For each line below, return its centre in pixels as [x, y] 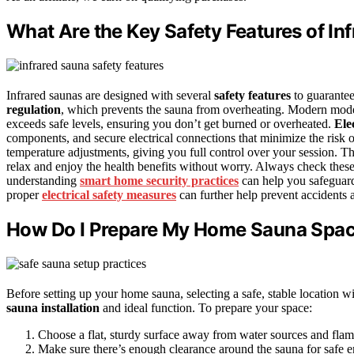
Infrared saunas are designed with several [110, 95]
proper [24, 194]
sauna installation [53, 307]
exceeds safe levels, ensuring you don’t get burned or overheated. [170, 123]
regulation [34, 109]
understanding [43, 180]
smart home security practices [159, 180]
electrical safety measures [109, 194]
